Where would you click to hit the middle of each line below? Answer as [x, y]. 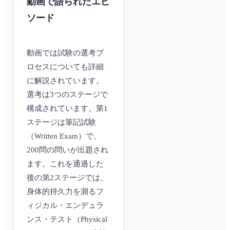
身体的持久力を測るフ [65, 192]
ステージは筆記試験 [61, 122]
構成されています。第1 [67, 109]
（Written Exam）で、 [64, 136]
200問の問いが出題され [68, 150]
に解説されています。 [65, 81]
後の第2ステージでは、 [67, 178]
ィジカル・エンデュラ [65, 206]
